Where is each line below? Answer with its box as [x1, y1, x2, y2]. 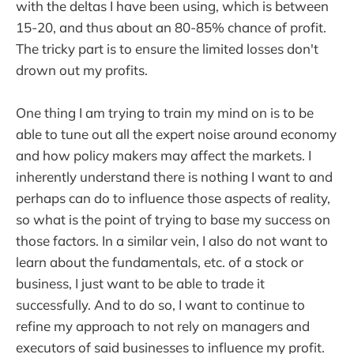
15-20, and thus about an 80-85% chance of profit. [16, 19, 326, 36]
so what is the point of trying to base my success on [16, 211, 330, 228]
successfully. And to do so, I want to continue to [16, 296, 305, 314]
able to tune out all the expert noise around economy [16, 126, 337, 143]
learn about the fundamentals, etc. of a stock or [16, 254, 303, 271]
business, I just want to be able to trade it [16, 275, 265, 292]
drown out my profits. [16, 62, 148, 79]
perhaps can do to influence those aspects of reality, [16, 190, 330, 207]
